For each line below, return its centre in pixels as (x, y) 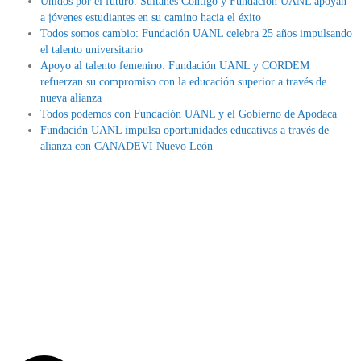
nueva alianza (71, 98)
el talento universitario (91, 50)
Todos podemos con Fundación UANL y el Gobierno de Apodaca (189, 114)
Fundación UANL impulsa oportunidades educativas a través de (185, 131)
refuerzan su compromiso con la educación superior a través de (183, 82)
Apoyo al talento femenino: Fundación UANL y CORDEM (175, 66)
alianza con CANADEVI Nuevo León (127, 147)
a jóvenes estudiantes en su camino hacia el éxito (151, 18)
